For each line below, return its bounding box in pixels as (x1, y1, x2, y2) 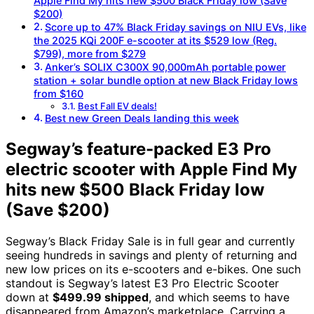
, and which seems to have (149, 290, 289, 304)
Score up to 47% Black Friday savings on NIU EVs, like (44, 21, 306, 34)
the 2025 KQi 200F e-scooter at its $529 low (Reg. (34, 34, 277, 47)
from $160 (34, 88, 83, 100)
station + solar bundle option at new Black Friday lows (34, 74, 298, 87)
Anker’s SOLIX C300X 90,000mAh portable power (44, 61, 286, 74)
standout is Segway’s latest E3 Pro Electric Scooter (6, 276, 279, 290)
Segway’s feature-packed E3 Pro (6, 139, 271, 160)
